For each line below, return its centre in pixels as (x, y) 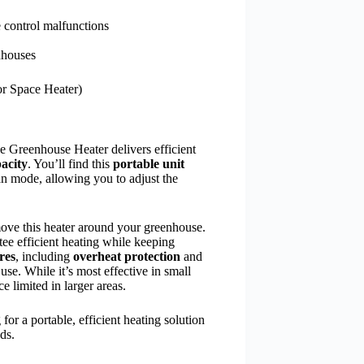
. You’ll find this (70, 164)
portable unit (149, 164)
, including (44, 257)
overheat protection (127, 257)
